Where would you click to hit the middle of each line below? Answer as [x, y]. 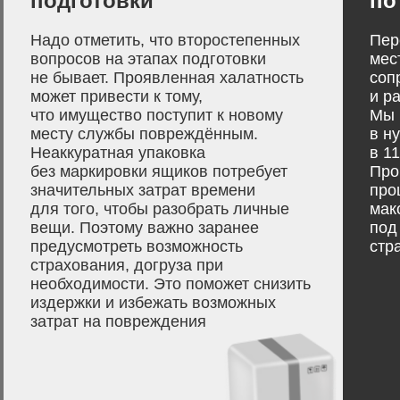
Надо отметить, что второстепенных [165, 40]
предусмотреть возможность [137, 246]
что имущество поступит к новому [157, 115]
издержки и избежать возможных [153, 303]
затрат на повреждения [118, 321]
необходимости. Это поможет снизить [171, 284]
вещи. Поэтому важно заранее [145, 228]
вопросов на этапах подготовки [148, 59]
